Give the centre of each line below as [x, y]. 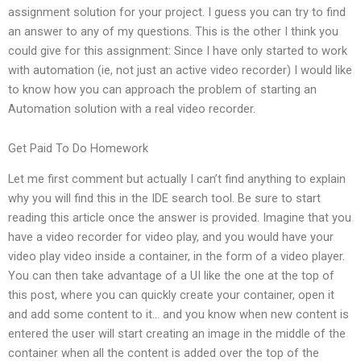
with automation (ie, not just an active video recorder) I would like [180, 70]
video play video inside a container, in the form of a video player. [176, 257]
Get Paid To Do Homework [78, 149]
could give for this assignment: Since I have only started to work [178, 50]
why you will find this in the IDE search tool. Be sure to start [164, 199]
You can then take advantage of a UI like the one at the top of [171, 276]
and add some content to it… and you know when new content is [178, 315]
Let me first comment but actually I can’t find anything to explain [177, 179]
